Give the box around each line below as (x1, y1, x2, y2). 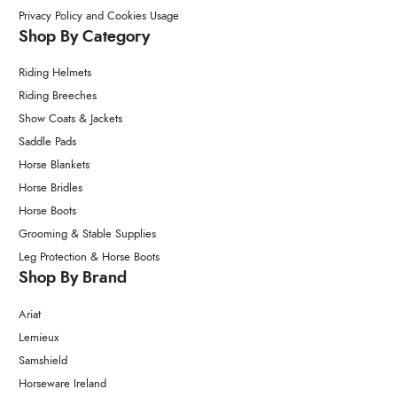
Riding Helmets (19, 67, 91, 80)
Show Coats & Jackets (19, 113, 122, 126)
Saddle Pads (19, 136, 76, 149)
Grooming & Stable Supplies (19, 229, 156, 241)
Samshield (19, 354, 67, 367)
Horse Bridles (19, 183, 82, 195)
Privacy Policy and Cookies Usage (19, 10, 179, 22)
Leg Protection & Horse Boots (19, 252, 160, 264)
